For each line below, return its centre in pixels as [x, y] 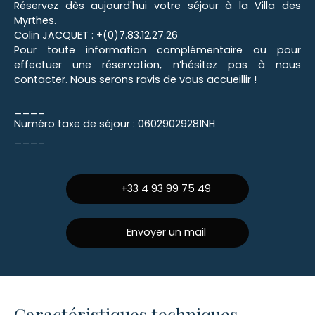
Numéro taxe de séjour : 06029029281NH [115, 123]
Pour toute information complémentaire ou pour [157, 50]
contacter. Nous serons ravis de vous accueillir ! [135, 79]
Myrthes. [35, 20]
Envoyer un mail [166, 232]
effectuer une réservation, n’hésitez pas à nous [157, 64]
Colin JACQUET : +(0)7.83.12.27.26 [96, 35]
